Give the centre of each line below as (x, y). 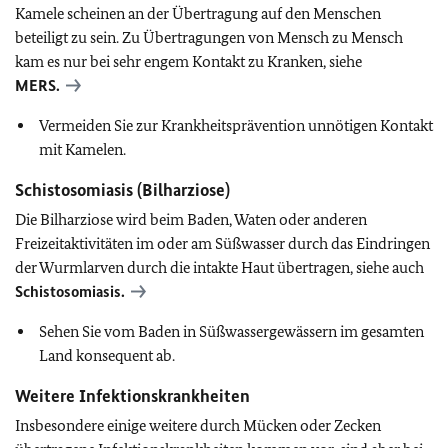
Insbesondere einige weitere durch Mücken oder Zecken (198, 425)
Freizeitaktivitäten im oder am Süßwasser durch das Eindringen (222, 243)
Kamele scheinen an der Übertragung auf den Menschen (198, 13)
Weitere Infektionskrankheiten (132, 396)
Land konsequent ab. (107, 355)
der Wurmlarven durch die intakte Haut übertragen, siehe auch (219, 267)
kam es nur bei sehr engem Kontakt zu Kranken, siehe (188, 61)
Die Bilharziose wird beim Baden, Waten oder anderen (191, 219)
